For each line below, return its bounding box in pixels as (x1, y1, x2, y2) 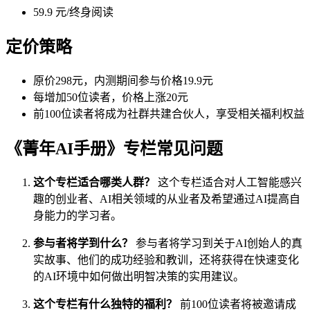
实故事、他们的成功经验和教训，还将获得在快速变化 (33, 253, 299, 266)
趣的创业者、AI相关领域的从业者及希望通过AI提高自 (33, 192, 300, 205)
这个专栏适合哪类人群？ (33, 176, 155, 188)
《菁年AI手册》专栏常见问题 (6, 139, 223, 158)
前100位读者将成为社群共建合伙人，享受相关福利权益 (33, 108, 304, 120)
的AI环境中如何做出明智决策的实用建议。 (33, 270, 244, 282)
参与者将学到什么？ (33, 237, 133, 249)
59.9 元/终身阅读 (33, 6, 113, 19)
